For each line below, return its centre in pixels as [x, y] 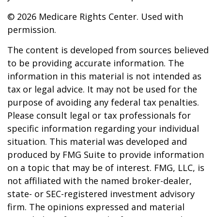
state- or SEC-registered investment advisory [101, 194]
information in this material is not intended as [104, 76]
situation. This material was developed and [97, 141]
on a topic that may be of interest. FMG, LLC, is [106, 168]
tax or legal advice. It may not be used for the [102, 89]
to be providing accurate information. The [96, 63]
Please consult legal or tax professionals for [99, 115]
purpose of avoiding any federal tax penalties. [103, 102]
